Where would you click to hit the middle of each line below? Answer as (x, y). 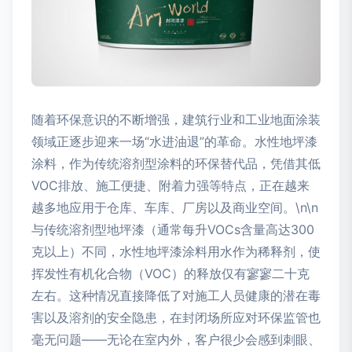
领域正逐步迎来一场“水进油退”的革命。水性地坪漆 (174, 142)
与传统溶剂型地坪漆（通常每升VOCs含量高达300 (173, 230)
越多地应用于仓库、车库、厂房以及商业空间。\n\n (175, 208)
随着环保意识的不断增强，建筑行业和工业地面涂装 (176, 120)
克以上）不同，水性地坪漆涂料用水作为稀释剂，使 (176, 252)
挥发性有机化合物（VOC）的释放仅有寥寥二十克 (170, 274)
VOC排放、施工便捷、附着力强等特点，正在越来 (170, 186)
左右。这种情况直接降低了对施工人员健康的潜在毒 (176, 296)
